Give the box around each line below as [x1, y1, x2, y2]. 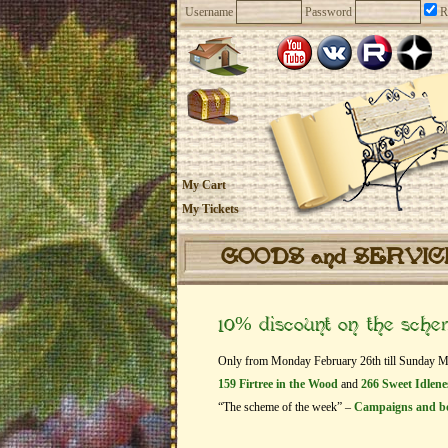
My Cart [182, 178, 226, 192]
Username [185, 5, 233, 19]
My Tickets [182, 202, 239, 216]
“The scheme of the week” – [218, 400, 354, 414]
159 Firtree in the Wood [218, 377, 338, 391]
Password [305, 5, 352, 19]
